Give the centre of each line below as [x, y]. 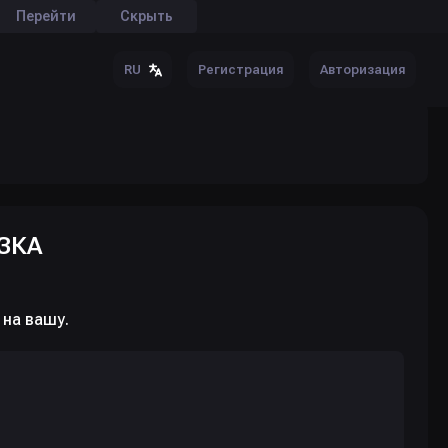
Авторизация [362, 70]
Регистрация [240, 70]
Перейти [45, 16]
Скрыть [146, 16]
